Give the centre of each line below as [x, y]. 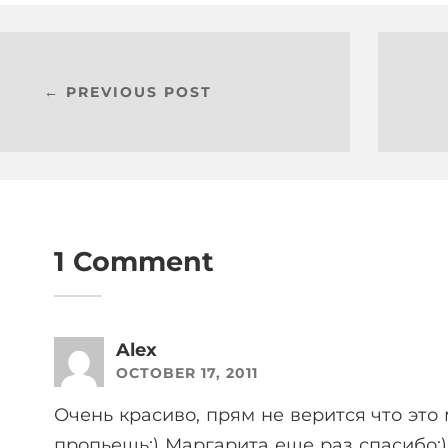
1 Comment [134, 262]
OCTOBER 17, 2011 [187, 373]
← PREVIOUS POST [128, 92]
